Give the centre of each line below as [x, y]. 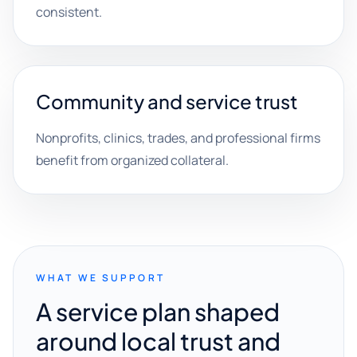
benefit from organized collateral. [132, 160]
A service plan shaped [158, 312]
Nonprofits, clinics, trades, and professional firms [178, 138]
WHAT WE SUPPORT [100, 278]
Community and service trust [167, 101]
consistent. [69, 12]
